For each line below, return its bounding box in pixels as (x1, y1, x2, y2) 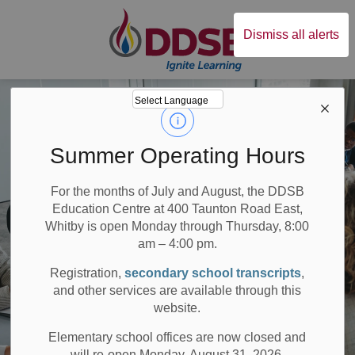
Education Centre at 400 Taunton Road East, (52, 202, 303, 216)
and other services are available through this (53, 284, 302, 297)
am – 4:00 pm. (137, 237, 217, 250)
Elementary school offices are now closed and (48, 330, 307, 344)
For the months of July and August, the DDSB (50, 185, 304, 198)
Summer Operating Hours (49, 143, 305, 168)
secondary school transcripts (124, 266, 302, 280)
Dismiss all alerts (243, 28, 339, 41)
